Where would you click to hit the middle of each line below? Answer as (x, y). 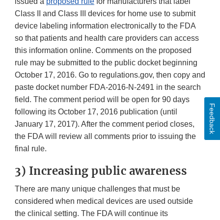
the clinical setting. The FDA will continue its (91, 214)
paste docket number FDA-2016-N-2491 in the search (108, 87)
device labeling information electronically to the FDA (105, 26)
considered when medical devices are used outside (104, 201)
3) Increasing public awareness (101, 171)
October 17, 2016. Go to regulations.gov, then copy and (110, 75)
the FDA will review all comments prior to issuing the (105, 137)
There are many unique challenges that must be (97, 189)
